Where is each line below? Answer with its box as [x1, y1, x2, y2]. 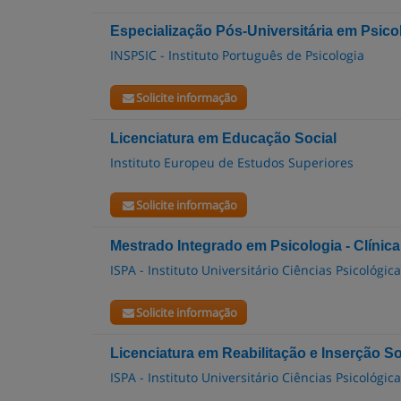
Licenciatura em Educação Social [110, 131, 337, 146]
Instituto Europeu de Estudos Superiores [110, 154, 354, 171]
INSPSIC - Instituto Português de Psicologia [110, 47, 364, 64]
